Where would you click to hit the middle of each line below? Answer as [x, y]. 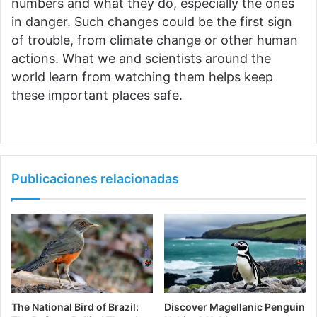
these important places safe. [97, 95]
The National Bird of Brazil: [75, 307]
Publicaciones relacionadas [95, 178]
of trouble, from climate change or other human [155, 40]
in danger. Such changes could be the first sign [152, 21]
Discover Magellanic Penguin [235, 307]
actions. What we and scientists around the [141, 58]
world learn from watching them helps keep [142, 76]
